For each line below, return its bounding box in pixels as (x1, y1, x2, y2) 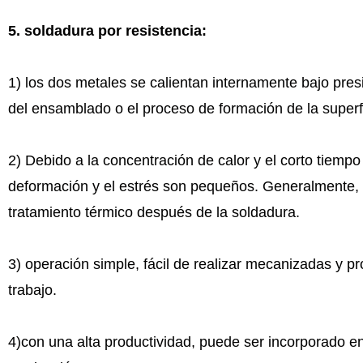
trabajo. (7, 282, 57, 298)
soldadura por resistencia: (19, 23, 207, 39)
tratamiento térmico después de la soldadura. (7, 204, 300, 220)
